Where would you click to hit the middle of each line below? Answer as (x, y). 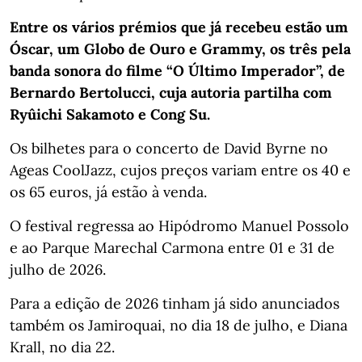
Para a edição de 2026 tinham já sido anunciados (175, 303)
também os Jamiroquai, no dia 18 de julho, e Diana (179, 325)
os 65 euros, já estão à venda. (108, 192)
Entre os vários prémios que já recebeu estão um (179, 27)
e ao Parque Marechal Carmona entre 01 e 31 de (172, 247)
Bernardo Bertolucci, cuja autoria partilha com (171, 92)
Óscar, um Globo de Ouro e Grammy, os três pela (180, 48)
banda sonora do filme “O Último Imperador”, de (177, 70)
